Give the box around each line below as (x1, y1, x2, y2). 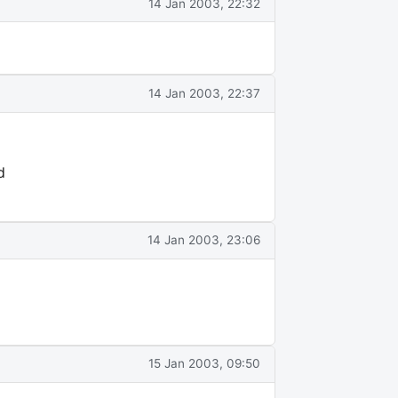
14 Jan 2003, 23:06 (147, 233, 260, 248)
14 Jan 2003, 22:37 (148, 85, 260, 100)
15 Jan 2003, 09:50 (148, 356, 260, 371)
